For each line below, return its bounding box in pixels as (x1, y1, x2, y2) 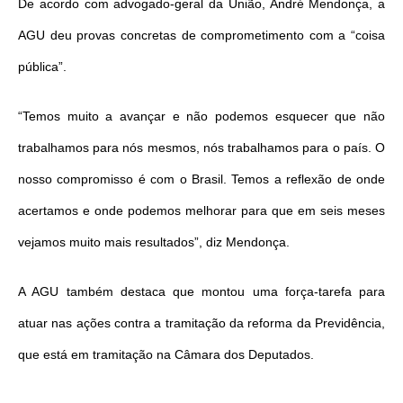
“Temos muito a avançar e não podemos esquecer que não (18, 109, 385, 124)
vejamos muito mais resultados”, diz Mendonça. (18, 235, 290, 250)
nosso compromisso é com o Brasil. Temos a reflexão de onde (18, 172, 385, 187)
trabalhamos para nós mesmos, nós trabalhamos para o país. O (18, 140, 385, 156)
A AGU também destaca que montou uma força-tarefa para (18, 284, 385, 300)
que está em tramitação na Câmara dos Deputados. (18, 347, 314, 363)
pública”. (18, 59, 67, 75)
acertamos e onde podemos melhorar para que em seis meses (18, 203, 385, 219)
